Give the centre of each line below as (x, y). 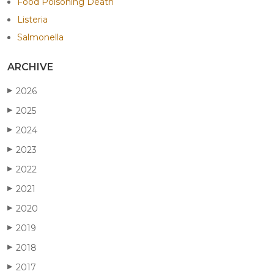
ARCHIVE (30, 67)
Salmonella (40, 37)
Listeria (32, 19)
